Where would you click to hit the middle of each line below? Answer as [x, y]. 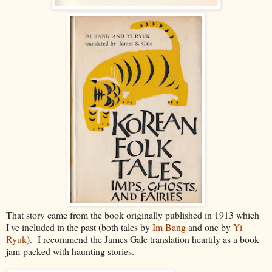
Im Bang [169, 226]
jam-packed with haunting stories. [70, 251]
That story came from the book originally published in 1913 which [133, 214]
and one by [209, 226]
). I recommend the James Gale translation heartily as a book [143, 239]
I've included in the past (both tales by [79, 226]
